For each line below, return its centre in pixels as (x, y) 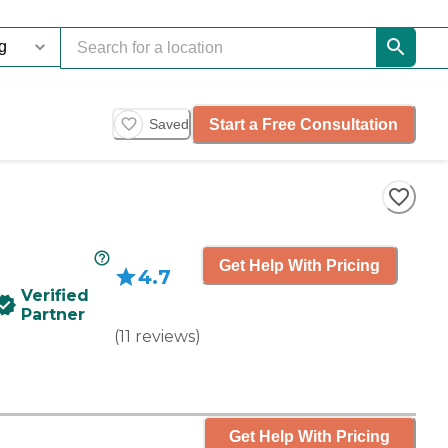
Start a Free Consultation (303, 124)
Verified (55, 295)
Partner (53, 314)
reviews (165, 336)
